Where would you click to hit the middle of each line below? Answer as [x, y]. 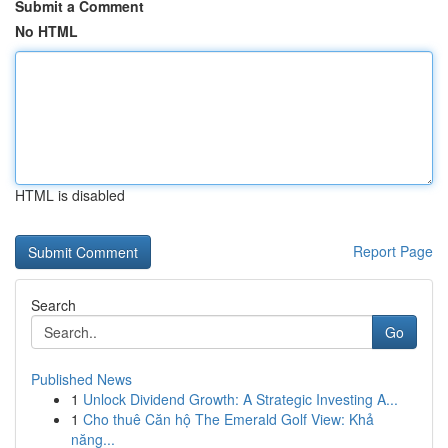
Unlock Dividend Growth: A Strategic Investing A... [240, 399]
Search [53, 305]
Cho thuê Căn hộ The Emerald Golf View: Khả [228, 419]
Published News [81, 379]
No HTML [46, 31]
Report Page [393, 251]
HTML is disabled [70, 195]
